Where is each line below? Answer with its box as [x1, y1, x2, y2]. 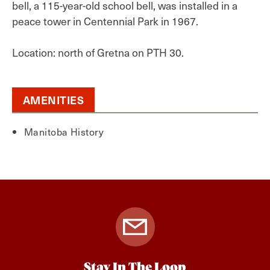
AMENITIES [23, 92, 84, 107]
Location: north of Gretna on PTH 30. [12, 45, 184, 60]
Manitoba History [24, 124, 104, 139]
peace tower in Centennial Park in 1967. [12, 13, 198, 29]
